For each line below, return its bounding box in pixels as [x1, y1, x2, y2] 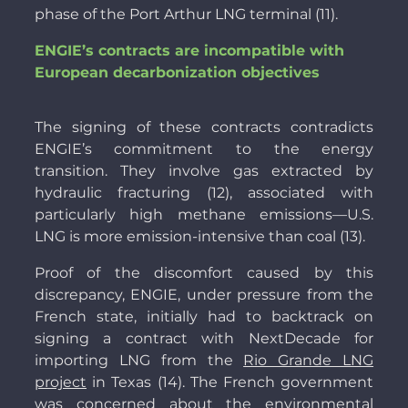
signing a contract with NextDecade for [34, 330, 374, 348]
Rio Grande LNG [243, 352, 374, 370]
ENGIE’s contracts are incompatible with [34, 42, 344, 60]
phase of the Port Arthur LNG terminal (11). [34, 5, 338, 24]
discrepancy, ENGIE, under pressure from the [34, 286, 374, 304]
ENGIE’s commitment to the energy [34, 140, 374, 158]
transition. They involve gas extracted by [34, 162, 374, 180]
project [34, 373, 87, 392]
